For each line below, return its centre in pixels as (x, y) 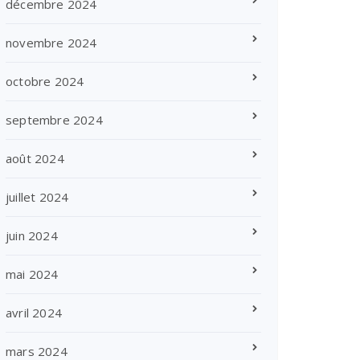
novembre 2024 (51, 43)
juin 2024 (32, 235)
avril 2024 (34, 313)
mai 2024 (32, 274)
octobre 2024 (45, 81)
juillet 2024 (37, 197)
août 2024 (35, 158)
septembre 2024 (54, 120)
